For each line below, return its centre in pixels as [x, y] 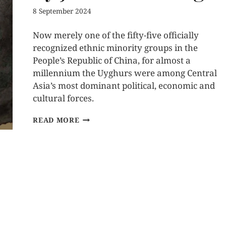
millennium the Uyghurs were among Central [125, 73]
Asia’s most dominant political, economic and [124, 86]
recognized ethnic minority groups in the [116, 48]
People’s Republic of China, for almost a [112, 61]
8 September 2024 [62, 11]
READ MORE [56, 120]
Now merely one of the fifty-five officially [116, 35]
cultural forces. [64, 98]
